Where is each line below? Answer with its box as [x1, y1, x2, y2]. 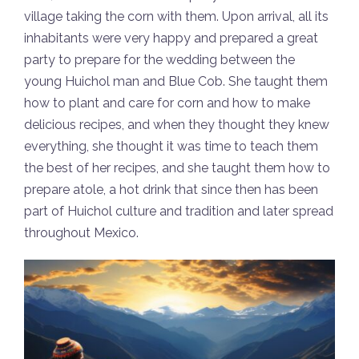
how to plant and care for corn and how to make [24, 95, 310, 111]
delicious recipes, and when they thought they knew [24, 116, 329, 132]
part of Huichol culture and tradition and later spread [24, 203, 333, 219]
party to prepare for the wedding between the [24, 51, 295, 67]
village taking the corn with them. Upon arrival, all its [24, 8, 329, 24]
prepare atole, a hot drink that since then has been [24, 181, 318, 197]
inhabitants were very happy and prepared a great [24, 30, 318, 46]
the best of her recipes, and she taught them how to [24, 159, 330, 175]
